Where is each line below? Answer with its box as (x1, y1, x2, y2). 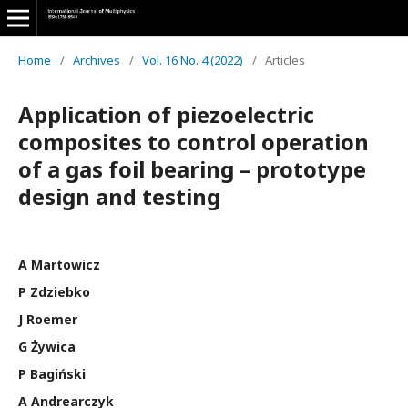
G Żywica (18, 338, 76, 355)
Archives (73, 52, 120, 68)
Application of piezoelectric (18, 99, 314, 129)
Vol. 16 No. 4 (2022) (142, 52, 243, 68)
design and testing (18, 181, 220, 211)
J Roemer (18, 311, 77, 328)
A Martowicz (18, 256, 100, 273)
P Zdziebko (18, 283, 90, 301)
